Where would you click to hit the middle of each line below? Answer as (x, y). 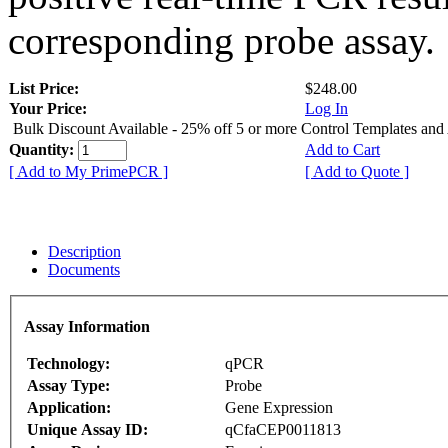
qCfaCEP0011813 (283, 430)
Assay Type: (68, 386)
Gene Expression (279, 408)
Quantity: (43, 149)
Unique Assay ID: (87, 430)
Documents (84, 269)
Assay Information (87, 327)
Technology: (68, 364)
